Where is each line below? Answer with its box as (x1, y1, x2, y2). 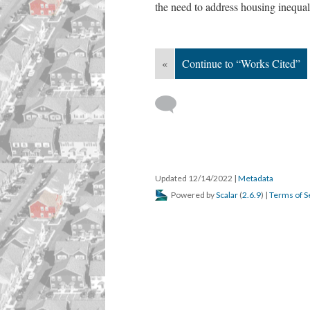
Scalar (216, 190, 238, 200)
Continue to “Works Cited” (182, 56, 300, 71)
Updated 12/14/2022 (155, 173, 234, 183)
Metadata (238, 173, 273, 183)
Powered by (170, 190, 216, 200)
